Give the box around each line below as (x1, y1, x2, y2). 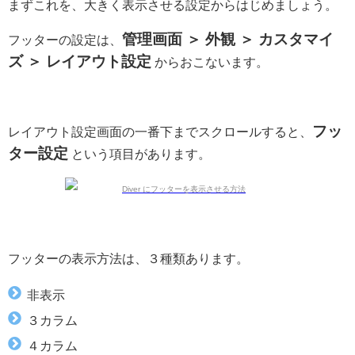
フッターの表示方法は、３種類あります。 (8, 251, 249, 265)
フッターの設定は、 (8, 32, 122, 46)
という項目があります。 (68, 147, 211, 160)
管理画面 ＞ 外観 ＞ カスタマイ (122, 31, 334, 47)
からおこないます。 (151, 55, 269, 68)
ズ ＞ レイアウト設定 (8, 53, 151, 69)
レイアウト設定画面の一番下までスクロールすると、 (8, 124, 312, 138)
